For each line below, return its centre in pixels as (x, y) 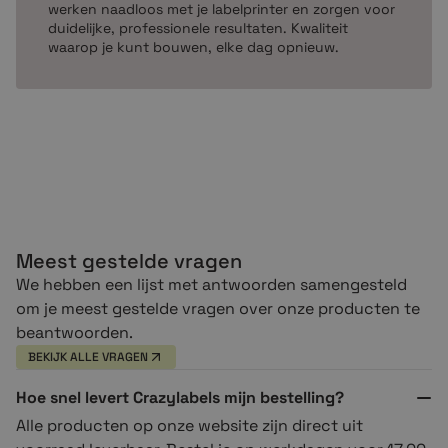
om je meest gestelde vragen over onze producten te (218, 308)
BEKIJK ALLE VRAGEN (88, 356)
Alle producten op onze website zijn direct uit (189, 425)
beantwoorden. (74, 332)
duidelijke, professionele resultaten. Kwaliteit (198, 27)
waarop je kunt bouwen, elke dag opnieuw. (193, 46)
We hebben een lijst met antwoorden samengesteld (211, 284)
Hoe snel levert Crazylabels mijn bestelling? (180, 397)
